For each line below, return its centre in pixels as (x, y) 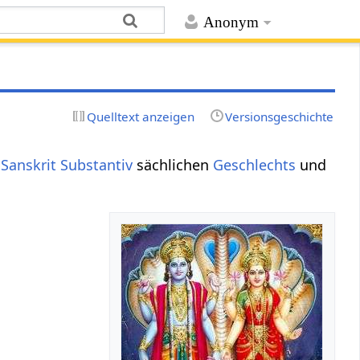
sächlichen (173, 164)
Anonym (231, 22)
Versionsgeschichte (279, 116)
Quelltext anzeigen (141, 116)
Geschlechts (255, 164)
